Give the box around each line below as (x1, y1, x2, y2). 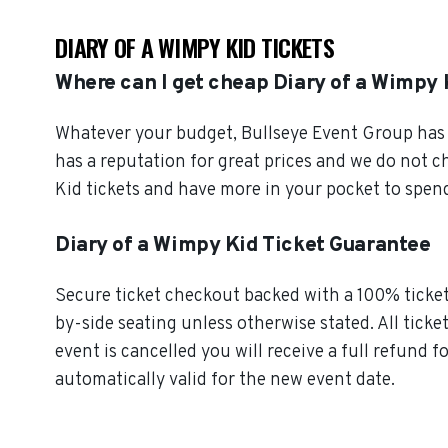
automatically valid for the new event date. (55, 369, 395, 392)
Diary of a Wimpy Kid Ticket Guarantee (55, 232, 431, 259)
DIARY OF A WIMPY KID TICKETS (55, 29, 334, 65)
